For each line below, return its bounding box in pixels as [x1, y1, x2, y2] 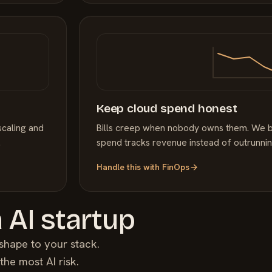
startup [35, 202, 135, 237]
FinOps [162, 161, 189, 172]
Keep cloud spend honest [97, 101, 237, 115]
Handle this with [97, 161, 162, 172]
